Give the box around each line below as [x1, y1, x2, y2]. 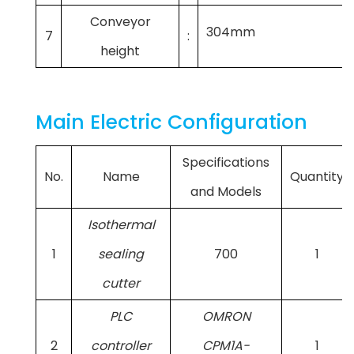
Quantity [290, 167, 344, 186]
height [100, 41, 140, 60]
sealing [98, 244, 144, 263]
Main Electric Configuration [36, 107, 307, 136]
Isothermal [87, 215, 155, 234]
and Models [190, 182, 262, 201]
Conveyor [89, 12, 151, 31]
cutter [102, 273, 140, 292]
